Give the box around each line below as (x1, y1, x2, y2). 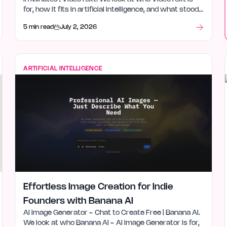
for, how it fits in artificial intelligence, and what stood (23, 7, 199, 13)
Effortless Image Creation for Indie (23, 183, 174, 191)
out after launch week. (23, 17, 99, 23)
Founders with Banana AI (23, 197, 134, 205)
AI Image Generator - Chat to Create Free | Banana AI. (23, 210, 201, 216)
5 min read (23, 24, 54, 30)
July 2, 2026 (60, 24, 97, 30)
